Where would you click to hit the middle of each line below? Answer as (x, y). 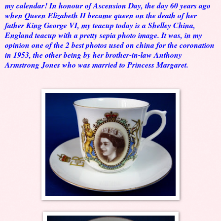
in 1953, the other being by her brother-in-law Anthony (93, 55)
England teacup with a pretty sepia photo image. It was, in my (104, 35)
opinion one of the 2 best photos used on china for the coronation (110, 45)
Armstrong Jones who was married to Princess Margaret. (97, 65)
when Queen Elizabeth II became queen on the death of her (101, 16)
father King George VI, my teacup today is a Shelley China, (100, 25)
